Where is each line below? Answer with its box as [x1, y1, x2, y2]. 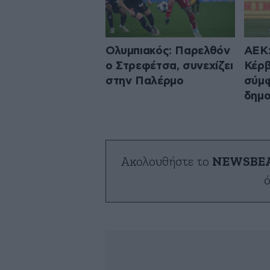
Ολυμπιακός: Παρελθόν [105, 45, 230, 57]
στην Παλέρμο [105, 75, 184, 87]
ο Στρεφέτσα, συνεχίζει [105, 60, 233, 72]
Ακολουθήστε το [121, 155, 212, 168]
